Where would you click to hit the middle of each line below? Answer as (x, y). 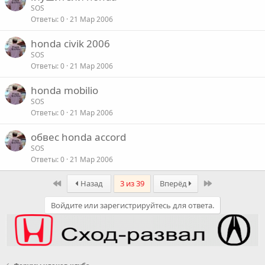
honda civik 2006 (70, 44)
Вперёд (174, 184)
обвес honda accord (78, 137)
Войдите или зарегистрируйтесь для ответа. (132, 206)
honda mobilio (64, 91)
